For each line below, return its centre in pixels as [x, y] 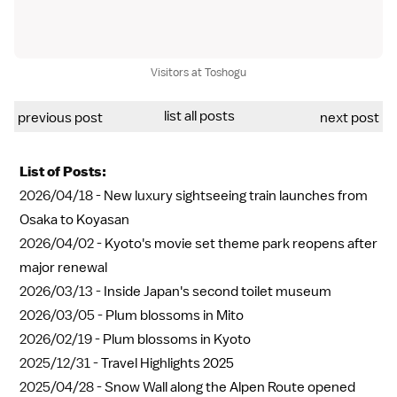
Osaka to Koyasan [74, 220]
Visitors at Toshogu [198, 73]
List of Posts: [63, 172]
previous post [60, 118]
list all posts [199, 117]
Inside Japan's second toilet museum [218, 292]
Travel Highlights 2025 [167, 364]
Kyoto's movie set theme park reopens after [241, 244]
